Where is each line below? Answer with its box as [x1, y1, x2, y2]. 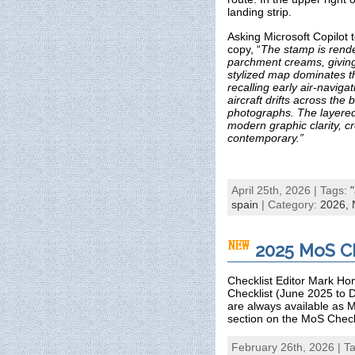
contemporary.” [227, 131, 307, 144]
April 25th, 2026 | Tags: [231, 184, 350, 197]
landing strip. [227, 6, 292, 19]
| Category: [258, 198, 320, 212]
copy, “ [227, 42, 261, 55]
